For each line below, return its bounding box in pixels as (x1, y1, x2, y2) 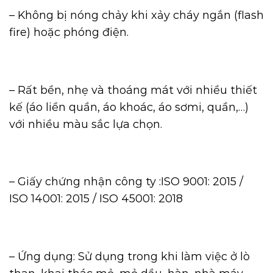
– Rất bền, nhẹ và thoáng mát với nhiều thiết (9, 83, 257, 97)
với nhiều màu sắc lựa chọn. (9, 117, 162, 131)
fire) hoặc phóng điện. (9, 25, 129, 39)
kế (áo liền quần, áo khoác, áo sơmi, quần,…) (9, 100, 249, 114)
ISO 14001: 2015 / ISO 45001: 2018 (9, 192, 183, 206)
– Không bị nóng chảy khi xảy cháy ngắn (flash (9, 8, 264, 22)
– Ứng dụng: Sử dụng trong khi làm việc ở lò (9, 249, 250, 263)
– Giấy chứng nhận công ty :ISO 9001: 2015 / (9, 175, 243, 189)
